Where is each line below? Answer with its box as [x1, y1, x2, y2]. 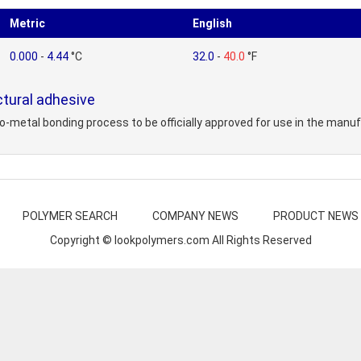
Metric [10, 17, 45, 30]
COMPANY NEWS [152, 210, 239, 222]
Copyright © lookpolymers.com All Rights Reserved [49, 234, 312, 247]
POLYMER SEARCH [23, 210, 118, 222]
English [193, 17, 232, 30]
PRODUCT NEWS [273, 210, 359, 222]
